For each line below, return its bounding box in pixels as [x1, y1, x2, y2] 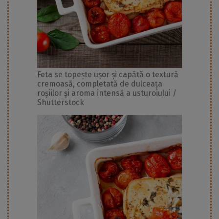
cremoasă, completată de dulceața [37, 79, 162, 89]
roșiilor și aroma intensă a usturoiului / [37, 88, 176, 98]
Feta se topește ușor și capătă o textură [37, 70, 178, 80]
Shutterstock [37, 98, 84, 108]
